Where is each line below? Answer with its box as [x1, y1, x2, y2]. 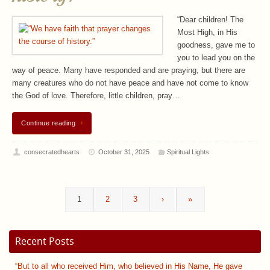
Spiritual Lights [166, 148, 209, 155]
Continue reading [21, 119, 75, 127]
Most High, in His [177, 28, 237, 37]
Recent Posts [15, 234, 74, 248]
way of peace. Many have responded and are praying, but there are [12, 66, 245, 75]
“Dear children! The [177, 16, 243, 25]
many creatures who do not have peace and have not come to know [12, 79, 248, 88]
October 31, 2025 [98, 148, 150, 155]
